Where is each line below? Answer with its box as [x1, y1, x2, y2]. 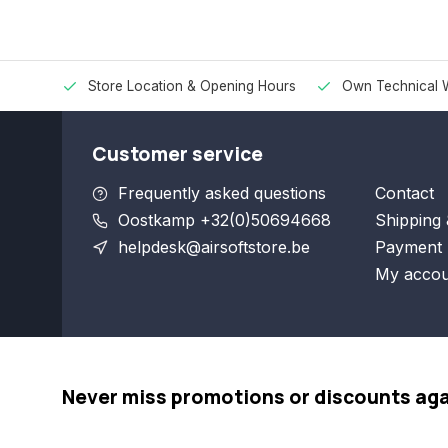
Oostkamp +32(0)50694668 [118, 210, 331, 230]
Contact [374, 183, 434, 203]
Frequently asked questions [118, 183, 326, 203]
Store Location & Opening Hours [88, 78, 296, 94]
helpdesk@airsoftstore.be [118, 237, 310, 257]
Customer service [92, 141, 263, 167]
